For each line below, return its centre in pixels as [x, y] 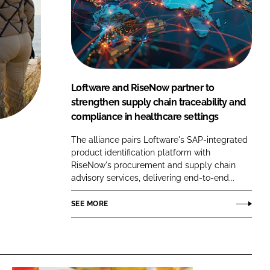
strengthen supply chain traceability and [159, 102]
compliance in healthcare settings [145, 116]
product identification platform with [141, 152]
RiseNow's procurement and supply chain [153, 165]
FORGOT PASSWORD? [130, 10]
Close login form [218, 27]
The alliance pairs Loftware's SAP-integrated [159, 139]
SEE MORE [90, 203]
